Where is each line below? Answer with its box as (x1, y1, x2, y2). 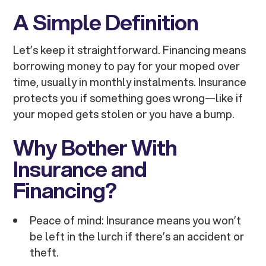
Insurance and (13, 153, 147, 185)
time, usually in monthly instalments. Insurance (13, 74, 247, 90)
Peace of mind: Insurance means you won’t (30, 213, 242, 229)
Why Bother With (13, 132, 178, 163)
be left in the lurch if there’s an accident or (30, 229, 245, 245)
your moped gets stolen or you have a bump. (13, 106, 235, 122)
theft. (30, 245, 59, 261)
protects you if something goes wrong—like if (13, 90, 243, 106)
